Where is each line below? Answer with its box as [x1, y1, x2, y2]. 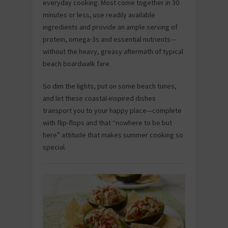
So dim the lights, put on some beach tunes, [43, 81, 177, 91]
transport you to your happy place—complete [43, 106, 182, 115]
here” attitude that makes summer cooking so [43, 130, 183, 139]
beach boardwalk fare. [43, 59, 111, 68]
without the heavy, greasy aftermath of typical [43, 47, 183, 56]
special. [43, 142, 66, 152]
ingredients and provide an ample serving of [43, 22, 178, 32]
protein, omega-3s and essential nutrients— [43, 35, 176, 44]
